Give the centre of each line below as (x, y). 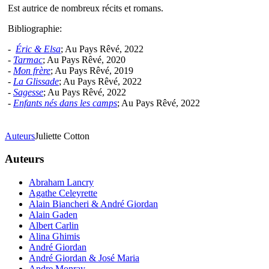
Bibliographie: (35, 28)
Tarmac (28, 59)
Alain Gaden (53, 215)
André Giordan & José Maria (84, 258)
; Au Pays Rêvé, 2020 (84, 59)
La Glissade (36, 81)
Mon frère (32, 70)
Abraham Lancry (61, 183)
